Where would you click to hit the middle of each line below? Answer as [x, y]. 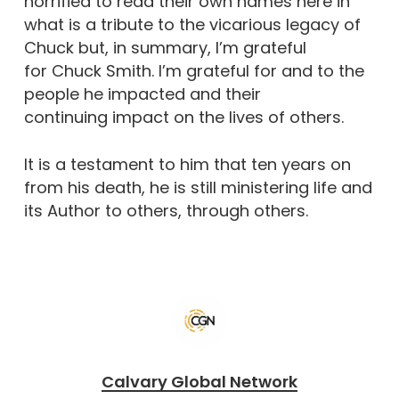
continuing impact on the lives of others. [183, 117]
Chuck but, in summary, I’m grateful [165, 48]
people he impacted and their [142, 94]
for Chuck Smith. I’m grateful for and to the [194, 71]
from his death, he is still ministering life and [198, 187]
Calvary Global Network [199, 382]
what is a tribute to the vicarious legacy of [192, 24]
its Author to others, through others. [166, 211]
